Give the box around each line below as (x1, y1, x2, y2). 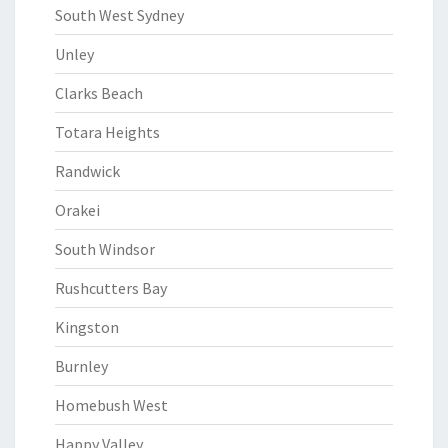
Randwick (55, 161, 120, 181)
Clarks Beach (55, 83, 143, 103)
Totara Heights (55, 122, 160, 142)
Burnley (55, 356, 108, 376)
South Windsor (55, 239, 155, 259)
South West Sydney (55, 5, 184, 25)
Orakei (55, 200, 100, 220)
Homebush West (55, 395, 168, 415)
